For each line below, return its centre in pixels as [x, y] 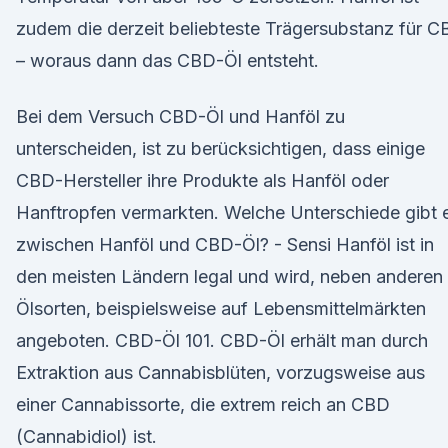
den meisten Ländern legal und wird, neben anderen [229, 276]
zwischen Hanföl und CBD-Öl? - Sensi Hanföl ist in [225, 244]
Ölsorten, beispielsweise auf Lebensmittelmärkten [221, 308]
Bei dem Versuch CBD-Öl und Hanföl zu [180, 116]
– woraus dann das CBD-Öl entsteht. [167, 60]
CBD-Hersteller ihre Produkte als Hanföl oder [202, 180]
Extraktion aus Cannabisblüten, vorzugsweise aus [220, 372]
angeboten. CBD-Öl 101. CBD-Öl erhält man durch [222, 340]
